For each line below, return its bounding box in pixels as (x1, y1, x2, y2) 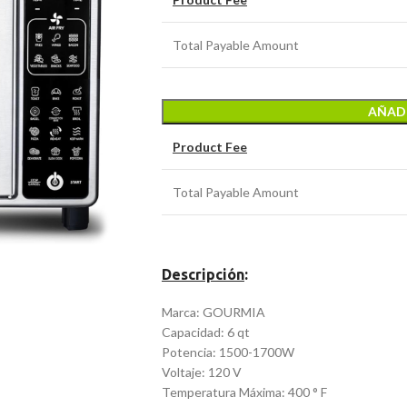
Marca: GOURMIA (161, 304, 265, 320)
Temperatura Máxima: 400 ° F (161, 384, 327, 400)
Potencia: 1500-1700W (161, 344, 294, 360)
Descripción (161, 266, 244, 283)
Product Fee (172, 139, 247, 154)
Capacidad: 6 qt (161, 324, 250, 340)
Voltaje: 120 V (161, 364, 242, 380)
